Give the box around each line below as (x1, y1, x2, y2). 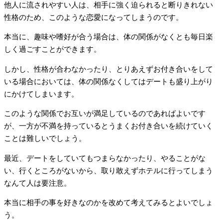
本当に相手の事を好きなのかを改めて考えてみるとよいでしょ (4, 199, 213, 207)
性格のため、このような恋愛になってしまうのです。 (4, 13, 183, 21)
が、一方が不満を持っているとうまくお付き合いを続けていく (4, 122, 213, 130)
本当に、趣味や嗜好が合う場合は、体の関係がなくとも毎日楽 (4, 33, 213, 41)
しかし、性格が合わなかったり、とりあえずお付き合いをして (4, 65, 213, 73)
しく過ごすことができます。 (4, 45, 101, 54)
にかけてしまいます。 (4, 90, 79, 98)
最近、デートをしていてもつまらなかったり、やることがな (4, 154, 206, 162)
